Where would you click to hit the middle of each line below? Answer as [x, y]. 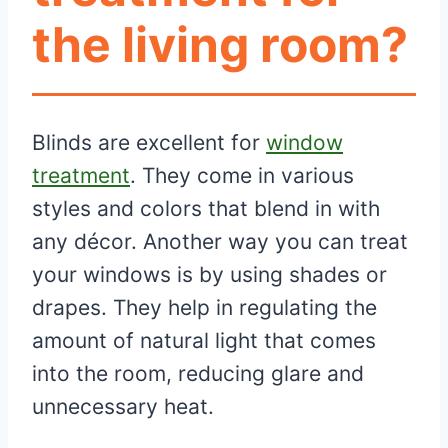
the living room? [220, 45]
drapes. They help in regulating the [204, 308]
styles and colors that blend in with [206, 209]
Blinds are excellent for [149, 143]
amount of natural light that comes [204, 341]
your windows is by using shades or [209, 275]
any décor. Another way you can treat [220, 242]
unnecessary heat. [123, 407]
